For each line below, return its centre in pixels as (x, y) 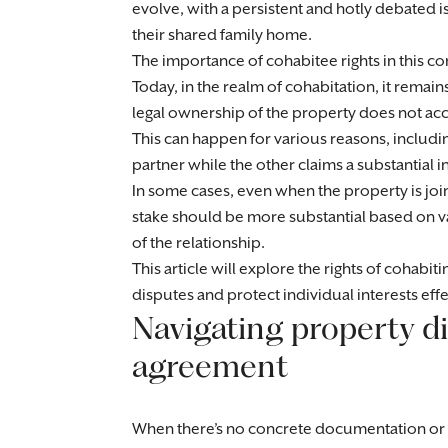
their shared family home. (222, 35)
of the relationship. (198, 243)
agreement (210, 365)
